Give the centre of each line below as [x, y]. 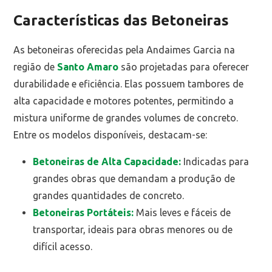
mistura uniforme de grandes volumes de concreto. [126, 118]
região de [36, 67]
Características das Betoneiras [121, 21]
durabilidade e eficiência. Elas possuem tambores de [129, 84]
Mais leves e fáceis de [182, 213]
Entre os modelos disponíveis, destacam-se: [110, 135]
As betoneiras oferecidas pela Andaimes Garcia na [124, 50]
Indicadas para [215, 162]
